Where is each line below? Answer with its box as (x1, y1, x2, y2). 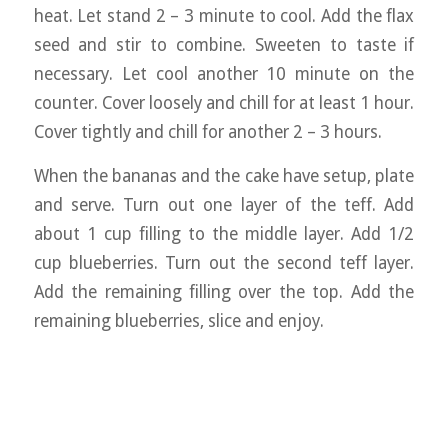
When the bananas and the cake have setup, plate (33, 165, 415, 186)
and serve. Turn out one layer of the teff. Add (33, 194, 415, 215)
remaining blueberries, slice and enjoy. (33, 310, 324, 331)
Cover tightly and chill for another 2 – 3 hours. (33, 122, 382, 143)
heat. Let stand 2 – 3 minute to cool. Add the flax (33, 6, 415, 27)
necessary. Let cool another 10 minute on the (33, 64, 415, 85)
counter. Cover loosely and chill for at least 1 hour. (33, 93, 415, 114)
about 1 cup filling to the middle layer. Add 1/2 (33, 223, 415, 244)
